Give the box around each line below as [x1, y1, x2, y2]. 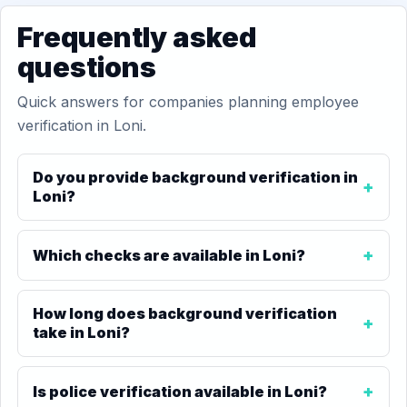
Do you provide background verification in [33, 168, 358, 186]
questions [17, 51, 156, 84]
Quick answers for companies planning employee [17, 93, 359, 111]
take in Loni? [33, 323, 130, 342]
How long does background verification [33, 304, 337, 323]
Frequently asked [17, 21, 256, 54]
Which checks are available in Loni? [33, 245, 305, 264]
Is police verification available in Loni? [33, 382, 327, 401]
